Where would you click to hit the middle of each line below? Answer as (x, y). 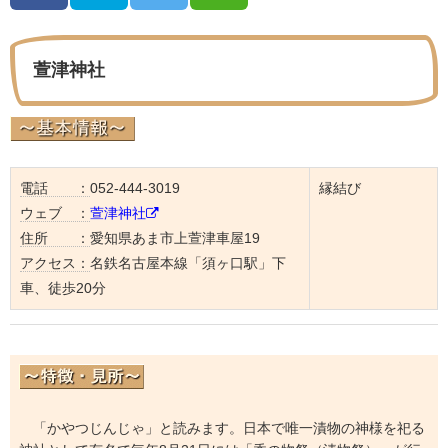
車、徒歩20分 (62, 288)
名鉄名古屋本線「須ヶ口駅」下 (187, 263)
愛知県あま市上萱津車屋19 (174, 238)
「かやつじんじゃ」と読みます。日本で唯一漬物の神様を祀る (221, 427)
